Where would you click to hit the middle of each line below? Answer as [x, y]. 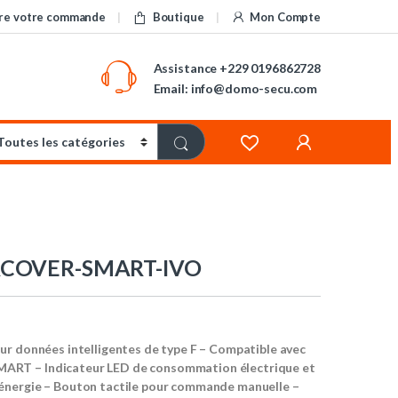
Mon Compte [285, 16]
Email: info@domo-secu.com [235, 88]
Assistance [185, 68]
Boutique [178, 16]
